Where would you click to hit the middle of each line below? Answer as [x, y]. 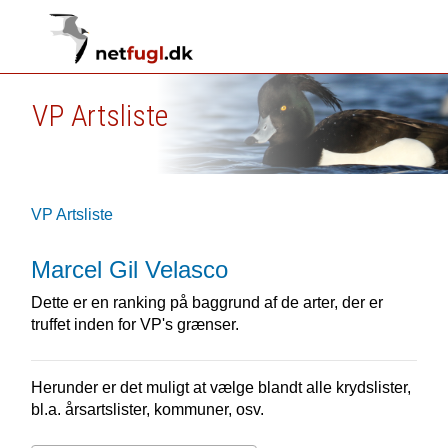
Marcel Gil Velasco [129, 269]
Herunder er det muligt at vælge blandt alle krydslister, [220, 387]
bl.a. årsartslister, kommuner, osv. [147, 409]
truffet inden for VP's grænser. [134, 324]
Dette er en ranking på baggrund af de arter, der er [206, 302]
